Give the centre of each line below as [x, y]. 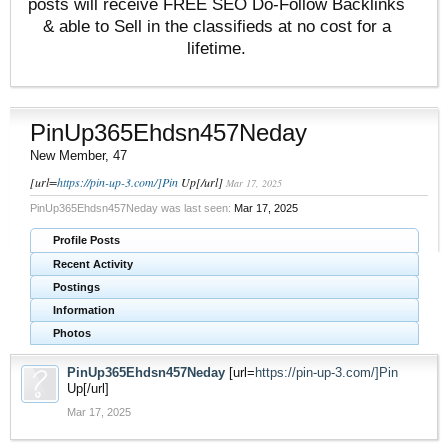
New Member [67, 155]
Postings [76, 286]
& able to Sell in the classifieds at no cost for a [216, 25]
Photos [72, 332]
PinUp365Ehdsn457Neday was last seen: [130, 207]
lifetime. [216, 47]
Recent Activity [93, 263]
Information [84, 309]
